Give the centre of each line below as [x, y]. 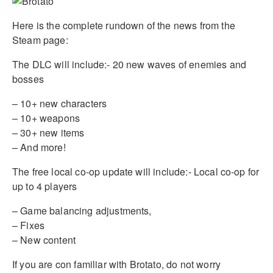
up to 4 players [45, 186]
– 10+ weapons [46, 118]
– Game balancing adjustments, [82, 210]
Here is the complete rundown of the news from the [124, 25]
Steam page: [40, 40]
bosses [28, 79]
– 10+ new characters [60, 103]
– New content [44, 239]
